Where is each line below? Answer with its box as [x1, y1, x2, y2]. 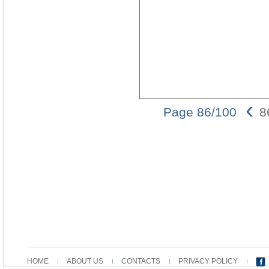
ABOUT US [67, 257, 103, 266]
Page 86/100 [163, 105, 237, 119]
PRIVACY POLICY [178, 257, 238, 266]
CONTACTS [121, 257, 160, 266]
